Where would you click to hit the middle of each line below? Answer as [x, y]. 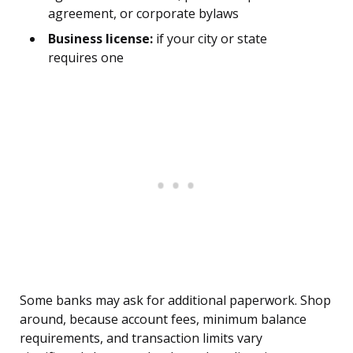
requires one [86, 58]
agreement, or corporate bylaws [143, 14]
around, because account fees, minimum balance [163, 320]
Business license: [100, 39]
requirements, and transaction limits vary [141, 338]
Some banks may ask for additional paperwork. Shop [175, 301]
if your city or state [210, 39]
